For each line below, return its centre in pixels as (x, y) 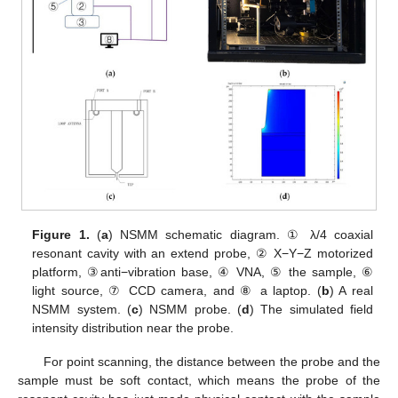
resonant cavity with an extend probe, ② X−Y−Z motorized (203, 253)
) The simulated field (311, 309)
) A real (351, 290)
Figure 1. (61, 234)
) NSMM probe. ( (190, 309)
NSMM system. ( (82, 309)
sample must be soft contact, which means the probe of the (199, 381)
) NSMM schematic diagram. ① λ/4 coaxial (240, 234)
